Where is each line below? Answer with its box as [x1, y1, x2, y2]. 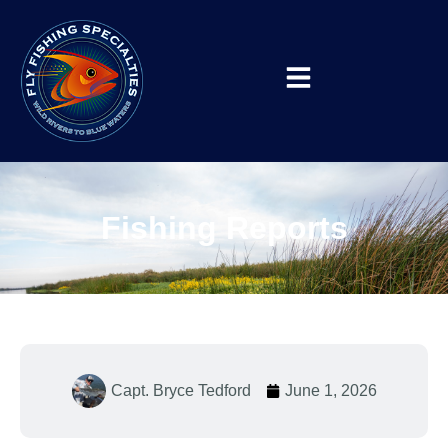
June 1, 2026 [284, 382, 377, 399]
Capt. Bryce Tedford [110, 382, 251, 399]
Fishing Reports [100, 210, 348, 246]
